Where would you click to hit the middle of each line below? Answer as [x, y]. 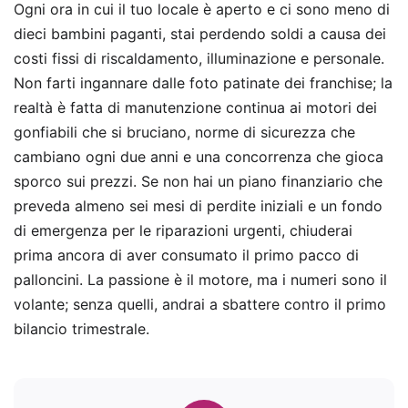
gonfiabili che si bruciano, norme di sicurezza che [184, 133]
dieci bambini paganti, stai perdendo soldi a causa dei [200, 34]
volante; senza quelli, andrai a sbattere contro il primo [200, 305]
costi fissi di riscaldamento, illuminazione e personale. [199, 59]
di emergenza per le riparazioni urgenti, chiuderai [183, 231]
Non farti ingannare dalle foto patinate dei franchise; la [203, 83]
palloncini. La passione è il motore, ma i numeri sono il [200, 280]
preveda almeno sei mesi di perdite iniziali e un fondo [198, 206]
